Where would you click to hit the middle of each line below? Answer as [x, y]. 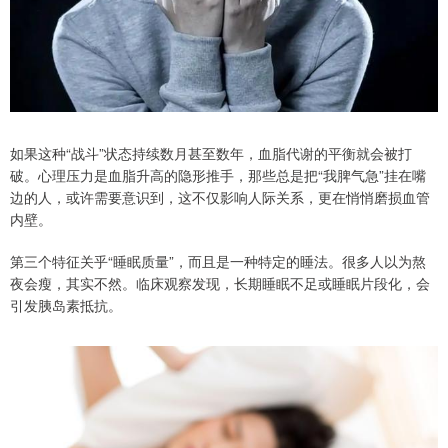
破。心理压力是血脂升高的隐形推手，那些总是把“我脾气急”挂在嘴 [218, 174]
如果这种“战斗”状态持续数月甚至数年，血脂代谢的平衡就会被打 [211, 152]
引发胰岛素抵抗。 [66, 304]
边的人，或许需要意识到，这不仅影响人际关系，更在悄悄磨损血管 [220, 196]
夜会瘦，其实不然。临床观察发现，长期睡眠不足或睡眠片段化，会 [220, 282]
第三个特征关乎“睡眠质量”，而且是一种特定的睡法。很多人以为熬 [218, 260]
